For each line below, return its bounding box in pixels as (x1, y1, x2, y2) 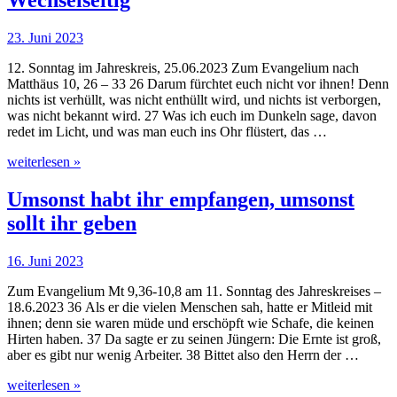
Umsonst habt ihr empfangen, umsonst (7, 188, 354, 212)
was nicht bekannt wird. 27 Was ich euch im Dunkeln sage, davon (7, 108, 377, 124)
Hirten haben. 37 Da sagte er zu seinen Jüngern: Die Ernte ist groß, (7, 331, 381, 347)
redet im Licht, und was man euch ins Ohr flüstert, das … (7, 124, 327, 140)
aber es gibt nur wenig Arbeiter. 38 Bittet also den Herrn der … (7, 347, 359, 363)
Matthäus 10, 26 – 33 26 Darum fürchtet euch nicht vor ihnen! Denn (7, 76, 389, 92)
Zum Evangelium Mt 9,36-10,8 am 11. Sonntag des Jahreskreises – (7, 284, 381, 300)
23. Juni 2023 (7, 30, 83, 46)
